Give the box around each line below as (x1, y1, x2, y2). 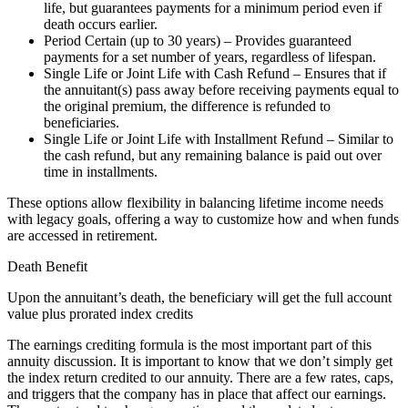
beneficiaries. (44, 115, 119, 131)
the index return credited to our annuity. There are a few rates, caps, (7, 370, 393, 386)
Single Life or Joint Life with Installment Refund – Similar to (44, 131, 393, 148)
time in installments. (44, 164, 158, 180)
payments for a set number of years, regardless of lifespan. (44, 49, 376, 66)
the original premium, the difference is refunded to (44, 98, 331, 115)
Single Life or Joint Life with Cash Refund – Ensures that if (44, 66, 386, 82)
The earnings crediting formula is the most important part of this (7, 337, 372, 353)
